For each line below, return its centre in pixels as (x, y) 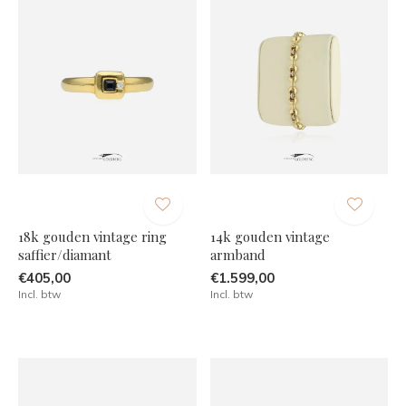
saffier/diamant (65, 254)
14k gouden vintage (270, 236)
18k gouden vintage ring (92, 236)
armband (237, 254)
